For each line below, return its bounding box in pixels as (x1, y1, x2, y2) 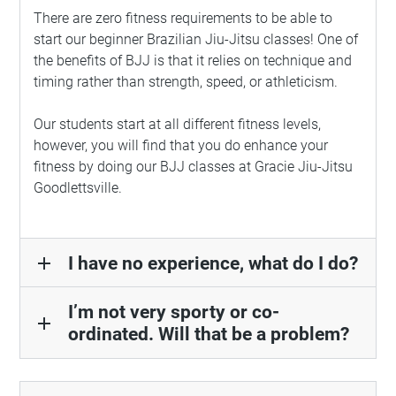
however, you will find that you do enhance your (34, 137, 329, 155)
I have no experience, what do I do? (67, 251, 358, 274)
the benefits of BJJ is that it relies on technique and (34, 52, 353, 70)
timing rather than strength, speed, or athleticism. (34, 73, 339, 91)
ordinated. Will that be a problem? (67, 323, 349, 346)
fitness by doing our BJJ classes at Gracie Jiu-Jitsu (34, 158, 354, 176)
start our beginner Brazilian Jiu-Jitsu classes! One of (34, 31, 359, 49)
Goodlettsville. (34, 179, 123, 197)
